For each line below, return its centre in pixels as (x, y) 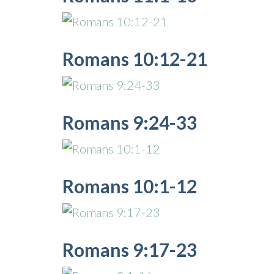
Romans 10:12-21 (135, 58)
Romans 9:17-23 (130, 250)
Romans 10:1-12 (130, 186)
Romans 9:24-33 (130, 122)
